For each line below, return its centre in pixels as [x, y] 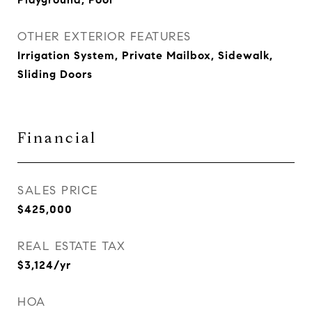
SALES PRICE [58, 190]
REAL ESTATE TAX [72, 246]
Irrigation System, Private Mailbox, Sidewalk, [145, 55]
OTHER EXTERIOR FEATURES [104, 37]
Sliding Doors [55, 74]
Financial [57, 138]
